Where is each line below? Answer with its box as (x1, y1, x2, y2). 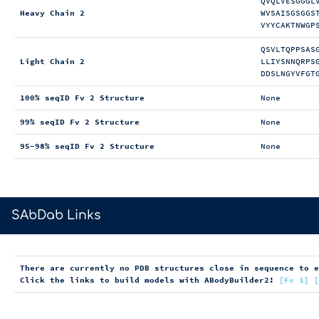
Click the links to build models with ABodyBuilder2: (20, 275, 280, 286)
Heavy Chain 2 (20, 8, 85, 19)
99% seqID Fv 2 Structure (20, 117, 140, 127)
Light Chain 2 (20, 56, 85, 67)
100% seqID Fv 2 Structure (20, 93, 145, 103)
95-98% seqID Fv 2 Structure (20, 141, 155, 152)
